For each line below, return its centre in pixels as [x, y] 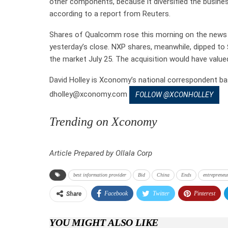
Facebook [116, 193]
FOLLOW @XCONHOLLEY [174, 94]
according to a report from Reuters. [110, 13]
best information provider [100, 175]
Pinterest [205, 193]
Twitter [161, 193]
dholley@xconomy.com [89, 94]
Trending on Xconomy [103, 121]
